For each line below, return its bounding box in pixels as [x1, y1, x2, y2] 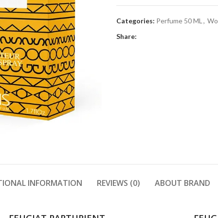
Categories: [116, 17, 155, 25]
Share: [116, 32, 137, 40]
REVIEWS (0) [96, 178, 140, 189]
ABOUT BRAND [154, 178, 210, 189]
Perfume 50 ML [156, 17, 202, 25]
